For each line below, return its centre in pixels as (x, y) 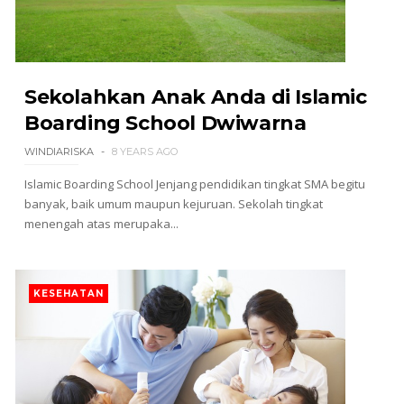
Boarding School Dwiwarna (165, 123)
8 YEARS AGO (144, 151)
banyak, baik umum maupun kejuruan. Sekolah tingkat (173, 204)
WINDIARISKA (59, 151)
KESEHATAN (68, 294)
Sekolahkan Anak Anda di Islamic (195, 97)
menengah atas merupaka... (101, 224)
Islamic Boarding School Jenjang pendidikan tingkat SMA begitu (194, 184)
